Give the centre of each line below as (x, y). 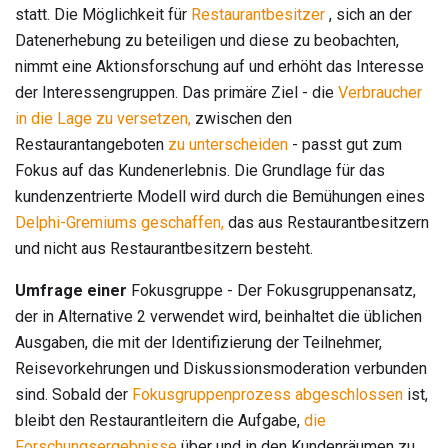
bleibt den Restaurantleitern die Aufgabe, (159, 420)
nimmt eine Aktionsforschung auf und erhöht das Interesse (219, 66)
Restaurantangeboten (91, 144)
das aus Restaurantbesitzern (326, 222)
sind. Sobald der (73, 394)
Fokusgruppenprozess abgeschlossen (267, 394)
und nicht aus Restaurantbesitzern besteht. (164, 248)
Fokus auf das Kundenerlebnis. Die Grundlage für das (200, 170)
